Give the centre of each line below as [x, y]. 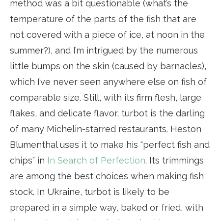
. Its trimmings [175, 161]
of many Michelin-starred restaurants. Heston [106, 129]
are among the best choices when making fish [107, 176]
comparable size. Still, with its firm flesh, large [106, 98]
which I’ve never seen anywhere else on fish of [108, 82]
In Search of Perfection [96, 161]
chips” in [28, 161]
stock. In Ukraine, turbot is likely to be [90, 192]
